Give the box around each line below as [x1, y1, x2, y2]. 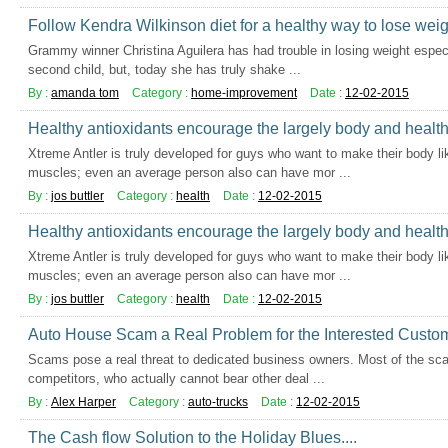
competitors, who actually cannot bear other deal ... [28, 371, 325, 386]
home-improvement [191, 86, 297, 100]
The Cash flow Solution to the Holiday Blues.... [28, 429, 357, 446]
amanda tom [51, 86, 119, 100]
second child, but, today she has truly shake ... [28, 62, 301, 77]
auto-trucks [188, 395, 248, 409]
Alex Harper [51, 395, 116, 409]
